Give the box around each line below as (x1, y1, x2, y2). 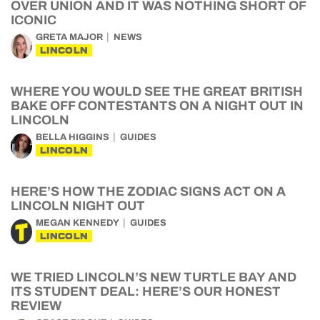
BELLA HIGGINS (36, 132, 109, 142)
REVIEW (11, 299, 61, 313)
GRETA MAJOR (36, 32, 103, 42)
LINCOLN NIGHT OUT (11, 199, 145, 213)
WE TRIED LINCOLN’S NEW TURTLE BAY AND (11, 270, 296, 284)
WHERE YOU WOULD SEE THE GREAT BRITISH (11, 84, 303, 99)
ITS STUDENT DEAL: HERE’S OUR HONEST (11, 284, 281, 299)
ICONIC (11, 13, 56, 27)
